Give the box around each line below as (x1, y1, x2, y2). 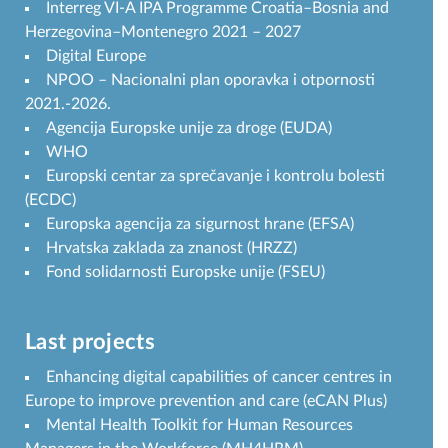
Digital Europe (46, 47, 146, 64)
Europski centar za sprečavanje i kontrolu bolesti (46, 167, 385, 184)
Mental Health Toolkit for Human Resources (46, 416, 353, 433)
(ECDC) (25, 191, 76, 208)
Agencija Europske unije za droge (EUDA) (46, 119, 332, 136)
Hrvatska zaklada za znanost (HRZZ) (46, 239, 297, 256)
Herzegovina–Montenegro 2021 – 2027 (25, 23, 301, 40)
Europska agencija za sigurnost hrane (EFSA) (46, 215, 354, 232)
